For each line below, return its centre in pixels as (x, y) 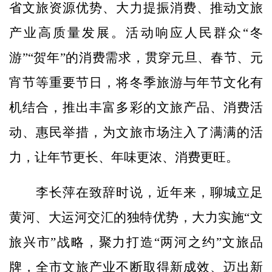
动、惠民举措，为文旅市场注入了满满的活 (136, 132)
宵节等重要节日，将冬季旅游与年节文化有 (136, 82)
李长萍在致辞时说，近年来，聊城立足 (136, 193)
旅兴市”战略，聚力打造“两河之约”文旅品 (136, 243)
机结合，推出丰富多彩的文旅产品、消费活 (136, 107)
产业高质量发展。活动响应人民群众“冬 (136, 32)
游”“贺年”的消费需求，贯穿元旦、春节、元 (136, 57)
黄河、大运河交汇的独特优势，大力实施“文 (136, 218)
